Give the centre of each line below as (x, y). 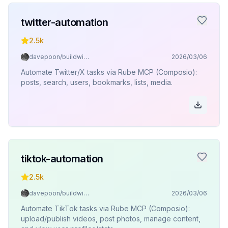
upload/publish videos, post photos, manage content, (111, 219)
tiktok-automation (62, 159)
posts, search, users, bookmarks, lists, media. (97, 82)
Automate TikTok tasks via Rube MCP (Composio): (105, 208)
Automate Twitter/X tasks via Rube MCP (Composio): (109, 72)
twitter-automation (64, 22)
